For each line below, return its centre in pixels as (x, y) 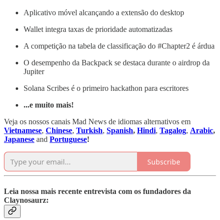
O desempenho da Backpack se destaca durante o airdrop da (117, 63)
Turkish (89, 131)
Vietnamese (23, 131)
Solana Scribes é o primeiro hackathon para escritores (106, 88)
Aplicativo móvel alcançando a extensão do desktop (104, 13)
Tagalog (173, 131)
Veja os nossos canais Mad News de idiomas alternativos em (97, 122)
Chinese (59, 131)
